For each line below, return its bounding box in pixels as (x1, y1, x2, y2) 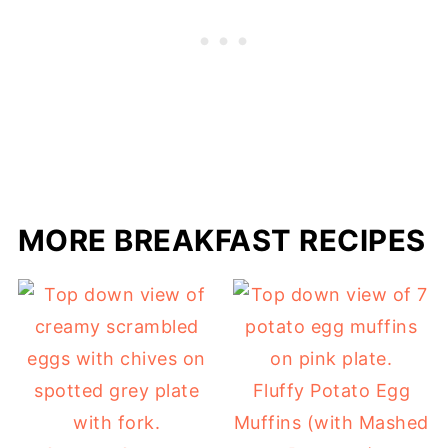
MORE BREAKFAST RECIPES (17, 222, 426, 258)
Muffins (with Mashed (233, 411, 429, 433)
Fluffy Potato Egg (252, 379, 411, 401)
